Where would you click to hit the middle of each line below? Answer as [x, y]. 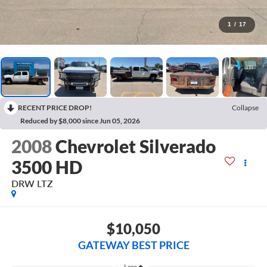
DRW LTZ [32, 184]
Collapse [245, 107]
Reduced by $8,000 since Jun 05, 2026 [80, 120]
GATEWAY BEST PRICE [133, 245]
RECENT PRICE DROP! [55, 107]
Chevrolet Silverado [135, 146]
